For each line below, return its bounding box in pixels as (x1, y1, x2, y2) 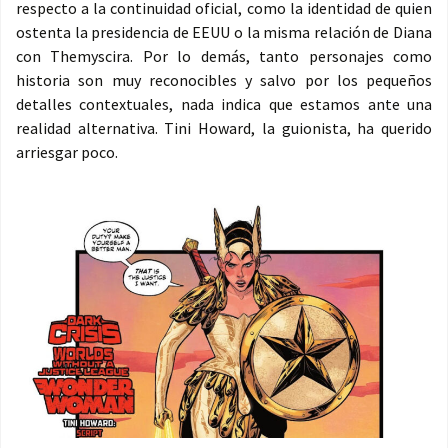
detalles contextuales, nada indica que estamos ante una (16, 94, 432, 115)
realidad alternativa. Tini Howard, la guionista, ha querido (16, 118, 432, 139)
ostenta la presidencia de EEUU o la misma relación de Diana (16, 22, 432, 43)
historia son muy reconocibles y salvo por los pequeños (16, 70, 432, 91)
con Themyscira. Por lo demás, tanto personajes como (16, 46, 432, 67)
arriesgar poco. (16, 142, 118, 163)
